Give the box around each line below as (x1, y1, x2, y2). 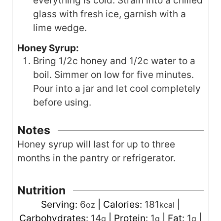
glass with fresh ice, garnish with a (33, 8, 186, 20)
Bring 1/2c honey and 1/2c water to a (33, 55, 195, 67)
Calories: (103, 198, 145, 210)
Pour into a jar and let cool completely (33, 83, 201, 95)
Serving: (41, 198, 80, 210)
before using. (33, 97, 91, 109)
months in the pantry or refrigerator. (17, 152, 178, 164)
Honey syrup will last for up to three (17, 138, 175, 150)
